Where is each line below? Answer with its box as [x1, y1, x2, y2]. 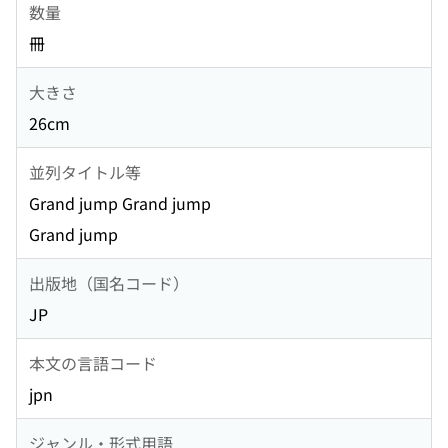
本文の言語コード [29, 350, 157, 375]
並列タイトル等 [29, 159, 141, 184]
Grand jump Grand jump [29, 191, 211, 216]
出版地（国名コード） [29, 270, 189, 295]
